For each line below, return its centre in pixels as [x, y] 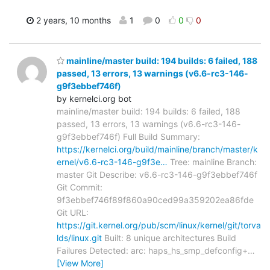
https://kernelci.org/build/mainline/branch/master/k [157, 149]
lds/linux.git [79, 238]
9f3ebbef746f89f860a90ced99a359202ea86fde [155, 200]
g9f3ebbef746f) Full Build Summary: [128, 137]
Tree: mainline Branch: [212, 162]
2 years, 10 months [72, 20]
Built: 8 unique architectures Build [169, 238]
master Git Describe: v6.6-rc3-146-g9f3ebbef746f [157, 175]
